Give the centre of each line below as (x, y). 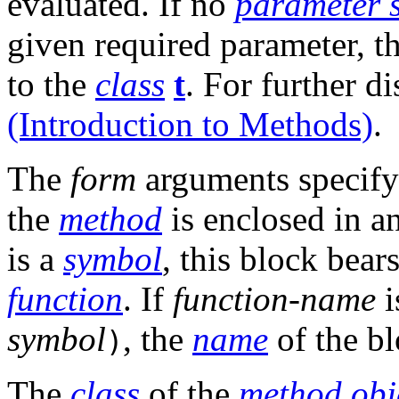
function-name (274, 299)
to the (51, 85)
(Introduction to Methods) (190, 125)
